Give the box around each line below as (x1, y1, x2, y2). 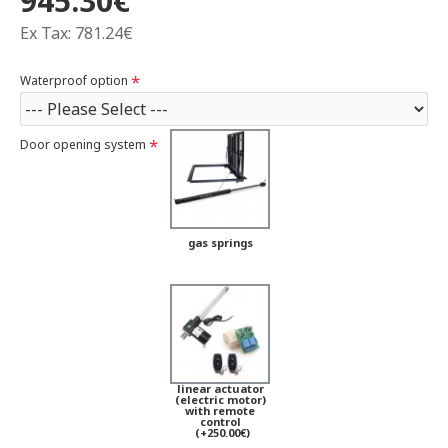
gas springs (187, 235, 253, 251)
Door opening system (20, 136, 146, 154)
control (199, 414, 241, 430)
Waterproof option (20, 72, 128, 90)
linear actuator (176, 381, 264, 397)
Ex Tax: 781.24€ (20, 22, 133, 45)
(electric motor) (174, 392, 266, 408)
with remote (185, 403, 255, 419)
